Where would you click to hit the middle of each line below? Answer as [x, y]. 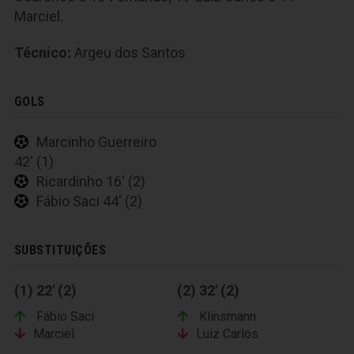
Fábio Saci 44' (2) [89, 201]
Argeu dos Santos [128, 53]
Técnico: [43, 53]
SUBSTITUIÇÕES [60, 250]
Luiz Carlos [227, 334]
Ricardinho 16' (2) [91, 182]
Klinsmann [226, 317]
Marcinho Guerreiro [96, 142]
